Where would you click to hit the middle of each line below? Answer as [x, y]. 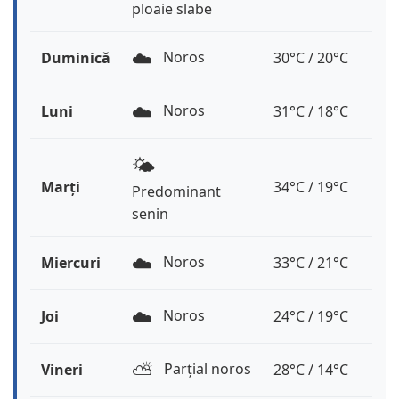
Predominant [176, 192]
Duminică [76, 58]
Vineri [62, 370]
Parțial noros [206, 369]
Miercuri [71, 263]
